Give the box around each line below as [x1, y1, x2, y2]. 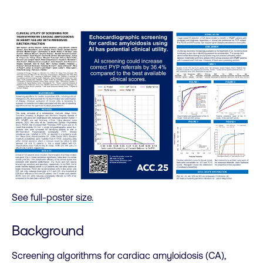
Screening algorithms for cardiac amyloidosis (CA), [12, 249, 226, 261]
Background [12, 222, 83, 239]
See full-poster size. [12, 192, 93, 203]
